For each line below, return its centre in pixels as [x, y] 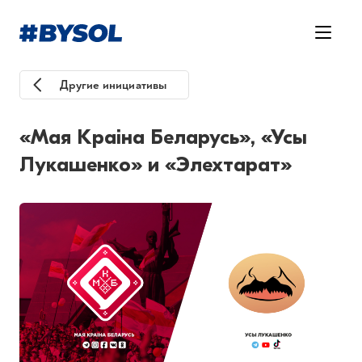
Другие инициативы [113, 85]
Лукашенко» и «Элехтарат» [156, 165]
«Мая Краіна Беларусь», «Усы [163, 137]
